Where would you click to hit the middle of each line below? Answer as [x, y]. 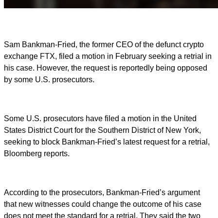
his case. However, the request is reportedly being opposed [106, 68]
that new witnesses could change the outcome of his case [103, 204]
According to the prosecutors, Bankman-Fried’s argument [102, 193]
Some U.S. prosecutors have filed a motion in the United [100, 119]
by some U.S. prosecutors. [49, 80]
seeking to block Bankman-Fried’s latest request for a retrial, [107, 142]
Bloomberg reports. [37, 154]
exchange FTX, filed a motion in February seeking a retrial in [108, 56]
